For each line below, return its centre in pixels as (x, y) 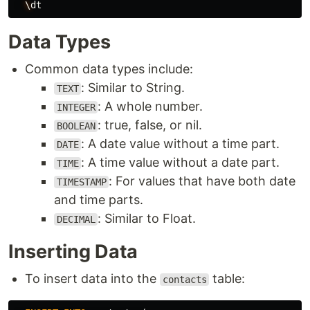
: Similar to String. (133, 88)
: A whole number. (151, 106)
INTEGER (76, 107)
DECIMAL (76, 219)
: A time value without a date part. (181, 162)
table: (227, 279)
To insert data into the (92, 279)
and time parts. (99, 200)
